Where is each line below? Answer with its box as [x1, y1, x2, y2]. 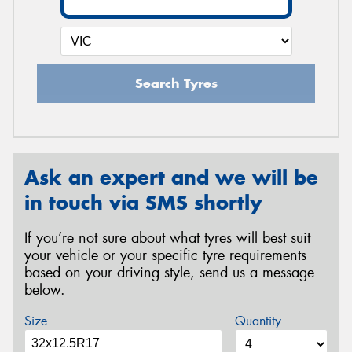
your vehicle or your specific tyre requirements [24, 245, 306, 265]
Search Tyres [134, 75, 218, 93]
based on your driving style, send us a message [24, 262, 314, 282]
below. [24, 280, 65, 299]
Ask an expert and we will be [24, 165, 318, 191]
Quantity [234, 312, 281, 329]
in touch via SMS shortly [24, 190, 262, 216]
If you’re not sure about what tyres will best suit [24, 228, 310, 247]
